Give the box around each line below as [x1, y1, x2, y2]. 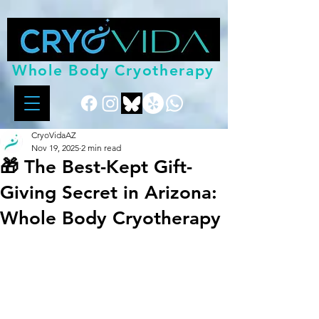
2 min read [81, 142, 121, 153]
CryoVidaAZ [31, 130, 76, 140]
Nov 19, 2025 [31, 142, 79, 153]
